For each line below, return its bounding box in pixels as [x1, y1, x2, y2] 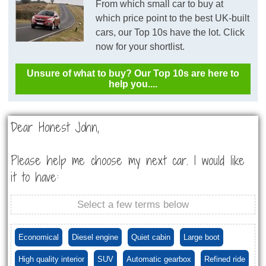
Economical [18, 233, 59, 242]
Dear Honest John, [11, 119, 99, 136]
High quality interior [18, 255, 84, 264]
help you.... [109, 79, 157, 90]
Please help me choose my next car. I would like [11, 152, 245, 169]
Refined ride [204, 255, 245, 264]
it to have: [11, 169, 59, 186]
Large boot [183, 233, 220, 242]
